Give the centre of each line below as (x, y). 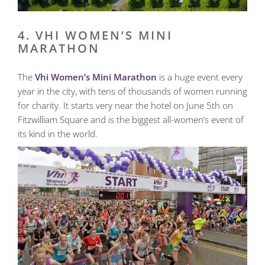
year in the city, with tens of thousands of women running (132, 91)
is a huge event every (200, 77)
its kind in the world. (58, 133)
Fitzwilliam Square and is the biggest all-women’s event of (131, 119)
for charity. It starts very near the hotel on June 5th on (125, 105)
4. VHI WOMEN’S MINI (95, 35)
